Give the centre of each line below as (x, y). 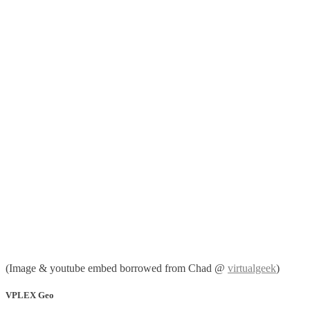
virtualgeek (252, 268)
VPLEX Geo (30, 295)
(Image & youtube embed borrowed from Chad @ (117, 268)
